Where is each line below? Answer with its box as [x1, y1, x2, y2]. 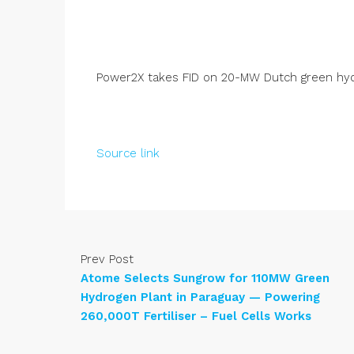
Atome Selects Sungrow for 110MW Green [81, 271, 330, 286]
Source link [96, 146, 160, 161]
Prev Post [81, 252, 134, 267]
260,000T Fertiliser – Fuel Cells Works [81, 309, 311, 324]
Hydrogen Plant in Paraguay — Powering [81, 290, 320, 305]
